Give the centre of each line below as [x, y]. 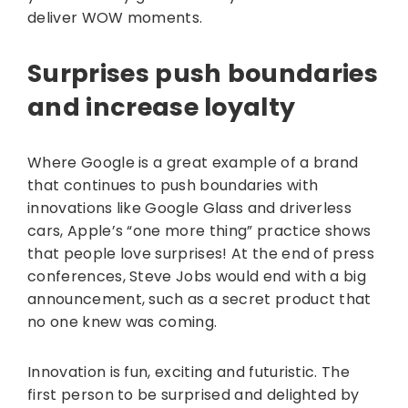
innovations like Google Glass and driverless [190, 209]
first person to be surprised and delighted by [194, 395]
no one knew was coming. [122, 322]
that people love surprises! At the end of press [201, 254]
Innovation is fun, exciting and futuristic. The [189, 372]
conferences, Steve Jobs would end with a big [197, 277]
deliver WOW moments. [115, 18]
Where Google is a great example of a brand [193, 163]
